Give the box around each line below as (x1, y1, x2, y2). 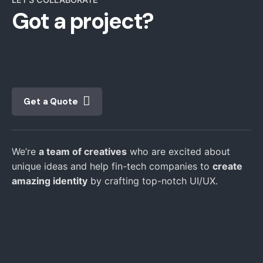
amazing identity (12, 174, 87, 187)
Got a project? (12, 6, 154, 36)
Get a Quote (23, 95, 78, 107)
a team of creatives (39, 145, 127, 157)
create (213, 160, 242, 172)
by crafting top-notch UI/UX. (87, 174, 218, 187)
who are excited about (127, 145, 230, 157)
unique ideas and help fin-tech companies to (12, 160, 213, 172)
